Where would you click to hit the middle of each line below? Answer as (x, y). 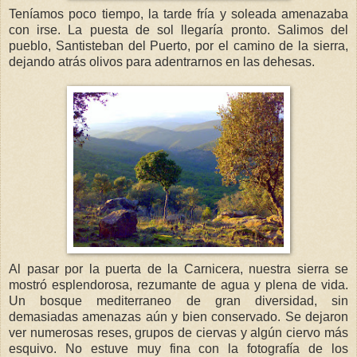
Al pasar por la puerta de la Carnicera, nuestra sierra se (178, 269)
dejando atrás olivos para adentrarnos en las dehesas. (162, 61)
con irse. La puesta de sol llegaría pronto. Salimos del (178, 29)
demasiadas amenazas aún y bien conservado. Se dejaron (178, 316)
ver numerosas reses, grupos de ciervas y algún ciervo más (178, 332)
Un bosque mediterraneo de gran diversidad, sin (178, 300)
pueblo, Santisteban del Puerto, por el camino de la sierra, (178, 45)
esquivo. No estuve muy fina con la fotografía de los (178, 348)
